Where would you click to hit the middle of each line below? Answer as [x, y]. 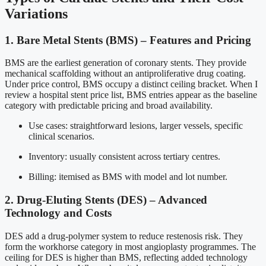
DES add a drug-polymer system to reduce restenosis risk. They [124, 236]
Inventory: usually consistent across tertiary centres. [124, 157]
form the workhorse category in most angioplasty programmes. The [130, 246]
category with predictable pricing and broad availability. [109, 106]
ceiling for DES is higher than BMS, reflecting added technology [126, 257]
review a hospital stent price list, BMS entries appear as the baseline [131, 95]
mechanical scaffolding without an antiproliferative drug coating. [125, 74]
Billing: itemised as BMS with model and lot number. [128, 177]
